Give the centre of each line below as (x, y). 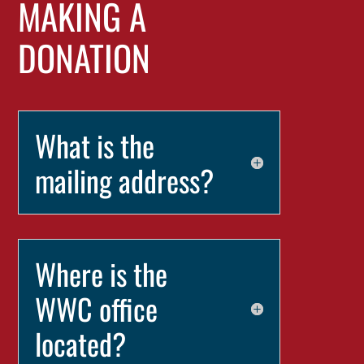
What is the (95, 145)
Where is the (102, 273)
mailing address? (125, 180)
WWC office (97, 308)
